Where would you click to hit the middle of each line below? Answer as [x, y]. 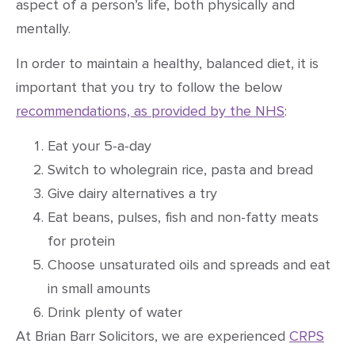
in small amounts [99, 289]
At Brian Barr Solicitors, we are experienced [153, 336]
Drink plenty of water [115, 313]
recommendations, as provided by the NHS [150, 111]
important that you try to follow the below [149, 87]
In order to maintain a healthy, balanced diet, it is [167, 63]
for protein [81, 241]
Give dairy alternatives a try [132, 194]
